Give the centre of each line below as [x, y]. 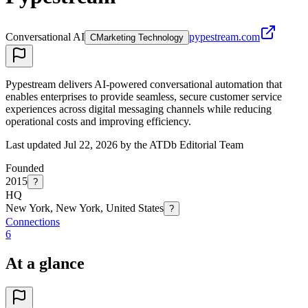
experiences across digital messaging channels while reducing [139, 109]
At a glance [45, 263]
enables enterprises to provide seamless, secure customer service [144, 96]
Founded [25, 168]
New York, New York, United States [85, 208]
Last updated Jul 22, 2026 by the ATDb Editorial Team [124, 144]
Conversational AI [45, 36]
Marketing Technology [140, 37]
